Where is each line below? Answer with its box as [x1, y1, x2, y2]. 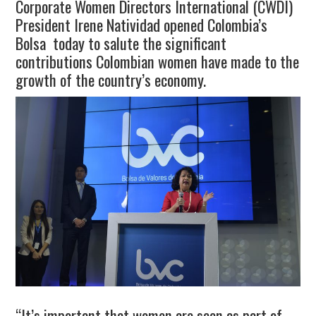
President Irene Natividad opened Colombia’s [16, 12, 268, 36]
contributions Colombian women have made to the [16, 49, 300, 73]
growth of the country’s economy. [16, 67, 207, 91]
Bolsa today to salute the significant [16, 30, 227, 54]
